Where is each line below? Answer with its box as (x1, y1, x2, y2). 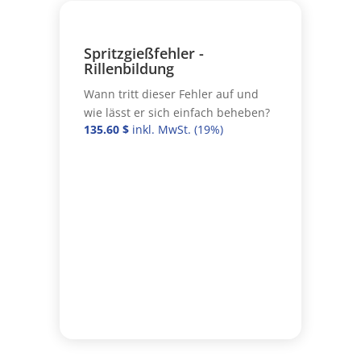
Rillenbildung (83, 58, 174, 78)
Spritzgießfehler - (83, 43, 204, 63)
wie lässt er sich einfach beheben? (83, 104, 270, 120)
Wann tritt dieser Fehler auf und (83, 85, 259, 102)
